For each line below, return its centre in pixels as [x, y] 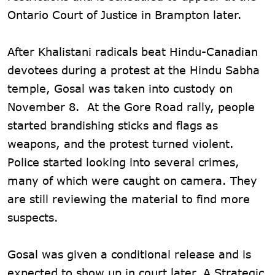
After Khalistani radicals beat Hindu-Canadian [133, 51]
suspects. [33, 217]
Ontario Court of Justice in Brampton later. [125, 14]
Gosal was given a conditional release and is [129, 254]
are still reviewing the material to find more [129, 199]
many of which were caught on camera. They [132, 180]
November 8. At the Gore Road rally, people [131, 107]
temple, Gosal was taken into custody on [120, 88]
